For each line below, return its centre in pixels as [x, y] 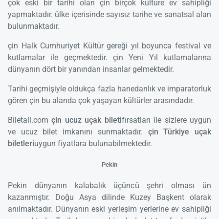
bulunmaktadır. [34, 26]
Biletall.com [30, 120]
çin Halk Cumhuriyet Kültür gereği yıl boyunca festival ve [109, 46]
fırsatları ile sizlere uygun [166, 120]
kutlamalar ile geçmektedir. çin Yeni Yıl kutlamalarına [109, 58]
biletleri [21, 144]
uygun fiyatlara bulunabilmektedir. [93, 144]
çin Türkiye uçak [180, 132]
